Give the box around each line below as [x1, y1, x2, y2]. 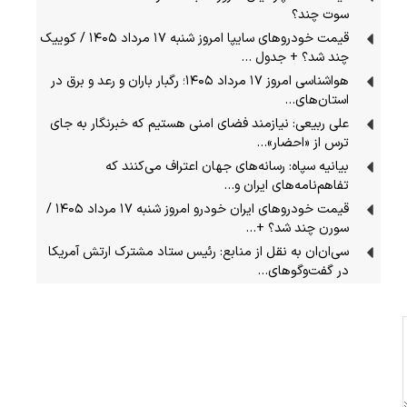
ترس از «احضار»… [256, 133, 350, 153]
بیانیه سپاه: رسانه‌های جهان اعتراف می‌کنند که [105, 156, 350, 176]
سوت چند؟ [292, 5, 350, 25]
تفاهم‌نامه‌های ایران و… [223, 175, 350, 195]
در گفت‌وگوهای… [257, 261, 350, 281]
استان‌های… [284, 90, 350, 110]
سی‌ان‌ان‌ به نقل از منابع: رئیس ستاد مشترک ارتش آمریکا [48, 242, 350, 262]
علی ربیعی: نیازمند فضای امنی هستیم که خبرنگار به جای [50, 114, 350, 134]
